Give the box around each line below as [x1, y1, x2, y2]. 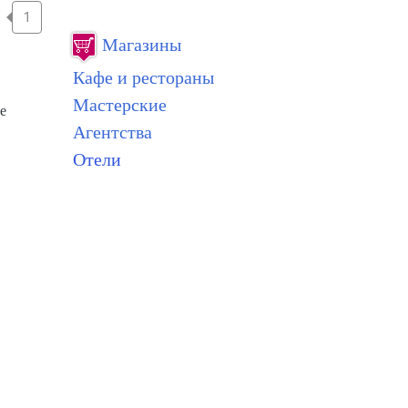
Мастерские [73, 91, 167, 117]
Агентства [73, 118, 152, 144]
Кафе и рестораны [73, 64, 214, 89]
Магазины [102, 31, 181, 56]
